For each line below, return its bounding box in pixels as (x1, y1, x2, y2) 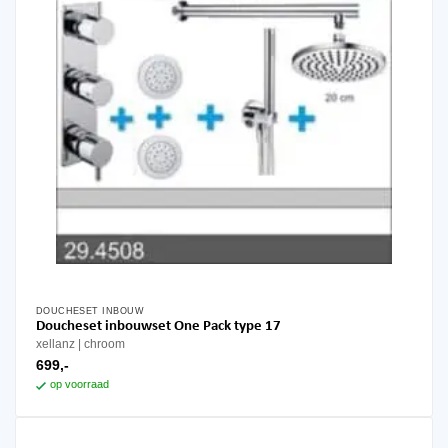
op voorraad (49, 378, 109, 391)
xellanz (35, 337, 75, 352)
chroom (83, 337, 125, 352)
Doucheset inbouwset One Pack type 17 (35, 319, 281, 335)
